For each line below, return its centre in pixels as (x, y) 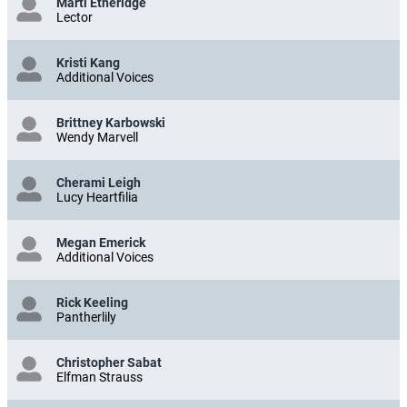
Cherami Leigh (99, 182)
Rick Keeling (92, 302)
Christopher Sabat (109, 362)
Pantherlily (86, 317)
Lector (74, 17)
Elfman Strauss (99, 377)
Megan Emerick (101, 242)
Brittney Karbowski (111, 122)
